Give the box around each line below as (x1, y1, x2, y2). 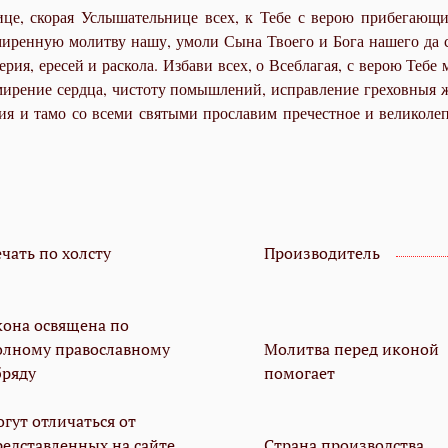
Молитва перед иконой (264, 338, 439, 361)
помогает (264, 362, 335, 385)
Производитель (264, 242, 380, 265)
